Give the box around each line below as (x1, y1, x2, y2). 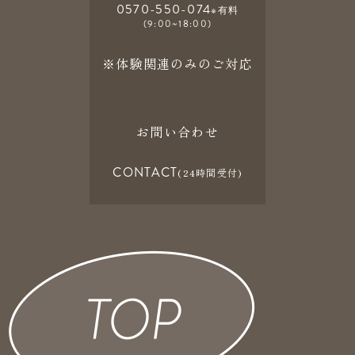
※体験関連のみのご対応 (101, 54, 254, 74)
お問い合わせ (136, 122, 219, 142)
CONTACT (113, 163, 178, 182)
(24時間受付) (177, 166, 242, 180)
